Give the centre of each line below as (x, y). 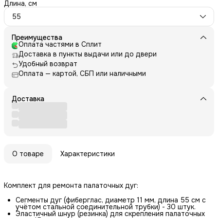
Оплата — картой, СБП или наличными (82, 73)
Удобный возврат (48, 64)
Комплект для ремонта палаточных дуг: (71, 185)
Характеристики (88, 154)
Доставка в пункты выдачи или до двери (88, 54)
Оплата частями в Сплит (60, 44)
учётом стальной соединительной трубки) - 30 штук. (106, 207)
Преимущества (37, 37)
